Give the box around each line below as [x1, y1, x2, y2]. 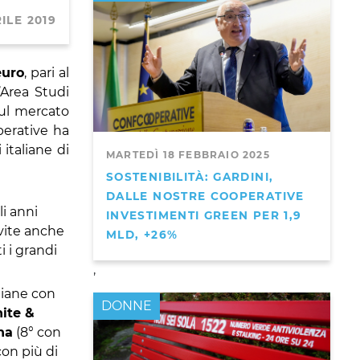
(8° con [13, 324, 61, 340]
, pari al [24, 64, 70, 80]
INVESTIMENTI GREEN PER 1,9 [106, 208, 302, 222]
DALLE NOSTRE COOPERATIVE [106, 189, 305, 202]
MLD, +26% [106, 227, 178, 241]
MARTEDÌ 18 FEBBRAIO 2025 [106, 148, 270, 161]
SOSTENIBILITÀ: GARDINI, [106, 170, 274, 183]
